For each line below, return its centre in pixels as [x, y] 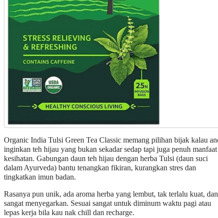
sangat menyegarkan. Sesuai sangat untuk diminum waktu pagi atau [108, 204]
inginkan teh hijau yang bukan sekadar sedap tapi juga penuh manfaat [110, 150]
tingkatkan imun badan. [40, 177]
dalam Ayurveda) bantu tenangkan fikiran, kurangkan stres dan [100, 168]
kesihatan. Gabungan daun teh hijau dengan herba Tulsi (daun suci [106, 159]
